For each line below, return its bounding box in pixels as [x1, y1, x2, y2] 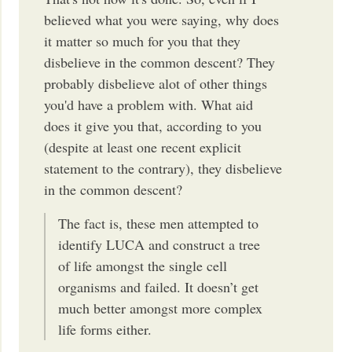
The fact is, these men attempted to [58, 213, 259, 233]
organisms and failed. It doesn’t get [58, 277, 259, 296]
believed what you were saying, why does [44, 9, 280, 29]
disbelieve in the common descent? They [44, 52, 276, 71]
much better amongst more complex [58, 298, 263, 317]
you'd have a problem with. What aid [44, 94, 254, 114]
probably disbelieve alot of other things [44, 73, 268, 93]
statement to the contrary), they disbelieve [44, 158, 283, 178]
